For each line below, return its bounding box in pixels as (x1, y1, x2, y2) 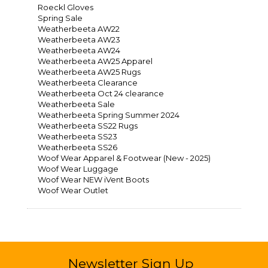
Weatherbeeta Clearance (38, 78, 138, 88)
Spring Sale (38, 13, 83, 23)
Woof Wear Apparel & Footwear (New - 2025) (38, 153, 211, 163)
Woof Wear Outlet (38, 185, 108, 196)
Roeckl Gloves (38, 2, 93, 13)
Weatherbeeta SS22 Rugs (38, 121, 138, 131)
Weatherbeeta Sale (38, 99, 115, 109)
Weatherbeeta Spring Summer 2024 (38, 110, 179, 120)
